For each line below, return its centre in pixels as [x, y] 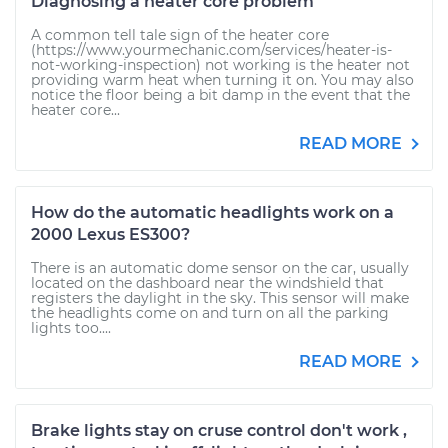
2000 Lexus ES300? [110, 234]
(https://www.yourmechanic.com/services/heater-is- [211, 50]
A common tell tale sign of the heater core [180, 35]
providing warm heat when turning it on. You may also [222, 80]
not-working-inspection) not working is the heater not [220, 65]
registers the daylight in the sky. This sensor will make [220, 298]
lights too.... [71, 328]
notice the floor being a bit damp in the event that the [220, 95]
